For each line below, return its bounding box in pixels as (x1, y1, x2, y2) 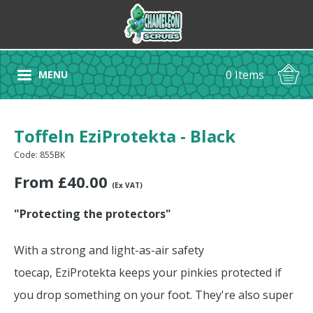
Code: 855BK (14, 149, 65, 161)
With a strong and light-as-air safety (14, 242, 204, 258)
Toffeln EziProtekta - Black (14, 124, 235, 147)
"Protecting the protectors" (14, 206, 171, 221)
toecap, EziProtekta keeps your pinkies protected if (14, 265, 282, 280)
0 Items (226, 67, 264, 82)
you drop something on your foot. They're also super (14, 287, 293, 303)
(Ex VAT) (112, 180, 143, 190)
